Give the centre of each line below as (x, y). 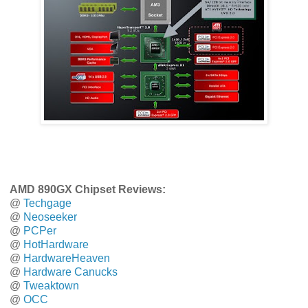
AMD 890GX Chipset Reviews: (88, 190)
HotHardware (56, 245)
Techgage (47, 203)
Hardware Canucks (70, 272)
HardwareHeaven (67, 258)
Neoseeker (50, 217)
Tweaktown (51, 286)
